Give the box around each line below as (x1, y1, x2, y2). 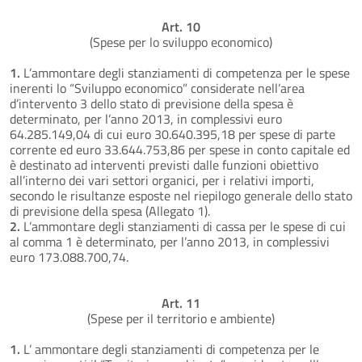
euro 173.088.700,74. (10, 246, 128, 267)
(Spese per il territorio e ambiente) (87, 308, 275, 328)
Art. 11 (162, 293, 200, 313)
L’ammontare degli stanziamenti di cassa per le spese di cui (20, 216, 346, 236)
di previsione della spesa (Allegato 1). (10, 200, 210, 221)
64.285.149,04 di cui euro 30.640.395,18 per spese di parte (10, 124, 335, 144)
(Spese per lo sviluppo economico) (90, 32, 272, 52)
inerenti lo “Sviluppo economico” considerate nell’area (10, 78, 305, 98)
